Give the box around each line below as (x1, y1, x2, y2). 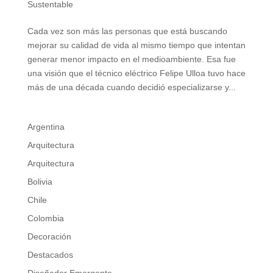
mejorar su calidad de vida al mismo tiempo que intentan (27, 40, 246, 50)
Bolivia (27, 177, 52, 186)
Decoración (27, 232, 71, 241)
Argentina (27, 122, 65, 132)
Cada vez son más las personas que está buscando (27, 26, 227, 36)
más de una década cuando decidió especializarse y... (27, 82, 236, 92)
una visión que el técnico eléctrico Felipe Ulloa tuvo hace (27, 68, 246, 78)
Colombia (27, 213, 64, 223)
